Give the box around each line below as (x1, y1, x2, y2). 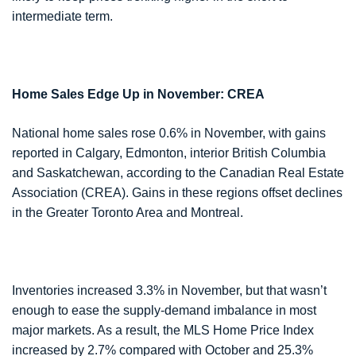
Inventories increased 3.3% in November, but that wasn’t (12, 284, 327, 298)
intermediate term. (12, 10, 113, 24)
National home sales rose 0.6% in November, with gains (12, 126, 326, 141)
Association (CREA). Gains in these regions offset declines (12, 186, 342, 200)
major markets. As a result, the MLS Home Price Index (12, 323, 314, 338)
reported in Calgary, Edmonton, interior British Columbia (12, 146, 326, 161)
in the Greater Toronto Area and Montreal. (12, 206, 243, 220)
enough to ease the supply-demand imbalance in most (12, 304, 316, 318)
